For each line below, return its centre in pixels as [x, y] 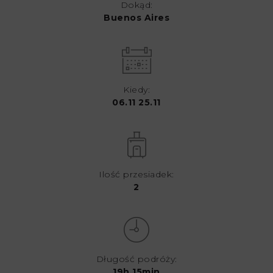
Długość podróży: [136, 259]
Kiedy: [136, 90]
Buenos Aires [136, 18]
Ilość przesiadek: [136, 174]
